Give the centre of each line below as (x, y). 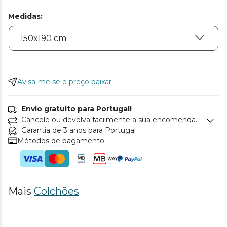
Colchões (56, 191)
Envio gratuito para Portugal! (77, 109)
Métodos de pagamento (61, 141)
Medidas (24, 16)
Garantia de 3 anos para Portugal (79, 130)
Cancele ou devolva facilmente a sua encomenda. (109, 119)
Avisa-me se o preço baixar (64, 81)
